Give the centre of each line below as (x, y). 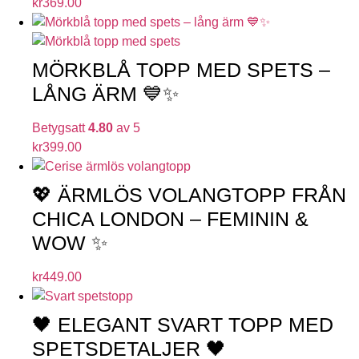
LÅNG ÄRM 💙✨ (106, 93)
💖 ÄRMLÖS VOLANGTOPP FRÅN (189, 194)
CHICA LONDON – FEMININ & (170, 218)
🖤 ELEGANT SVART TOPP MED (183, 324)
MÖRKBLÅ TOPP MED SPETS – (181, 69)
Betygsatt (60, 127)
